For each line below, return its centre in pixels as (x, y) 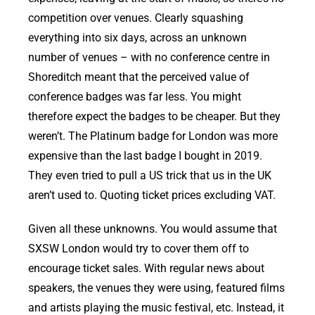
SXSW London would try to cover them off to (139, 248)
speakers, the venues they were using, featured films (156, 288)
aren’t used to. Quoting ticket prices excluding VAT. (152, 195)
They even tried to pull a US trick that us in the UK (150, 175)
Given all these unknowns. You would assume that (153, 229)
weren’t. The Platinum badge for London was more (153, 136)
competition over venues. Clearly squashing (136, 18)
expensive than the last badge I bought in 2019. (145, 155)
